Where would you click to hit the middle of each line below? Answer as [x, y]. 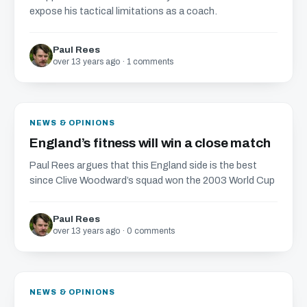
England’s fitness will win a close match [150, 143]
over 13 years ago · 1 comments [113, 62]
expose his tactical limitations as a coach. [123, 11]
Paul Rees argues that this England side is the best [143, 165]
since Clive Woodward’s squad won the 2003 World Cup [152, 180]
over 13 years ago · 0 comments [114, 231]
